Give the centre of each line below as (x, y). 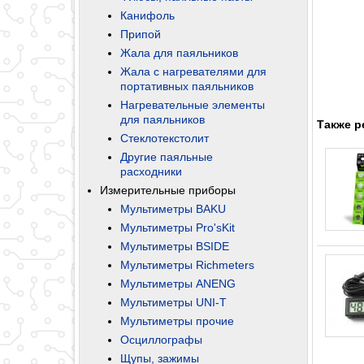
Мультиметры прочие (177, 321)
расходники (151, 171)
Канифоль (147, 15)
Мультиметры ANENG (178, 283)
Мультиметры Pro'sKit (178, 227)
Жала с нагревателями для (193, 71)
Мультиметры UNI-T (173, 302)
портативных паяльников (187, 86)
